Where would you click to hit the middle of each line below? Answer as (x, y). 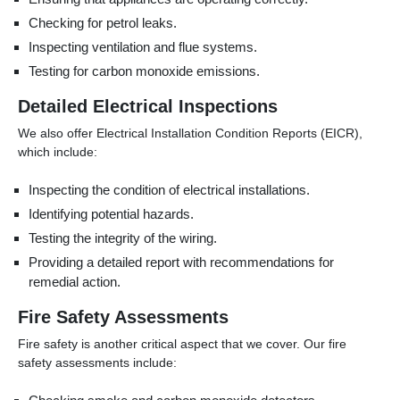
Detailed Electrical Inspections (148, 106)
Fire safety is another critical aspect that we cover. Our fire (182, 343)
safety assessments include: (97, 362)
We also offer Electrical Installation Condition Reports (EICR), (190, 133)
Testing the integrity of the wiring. (123, 237)
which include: (58, 151)
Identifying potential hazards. (111, 213)
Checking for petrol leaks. (103, 22)
